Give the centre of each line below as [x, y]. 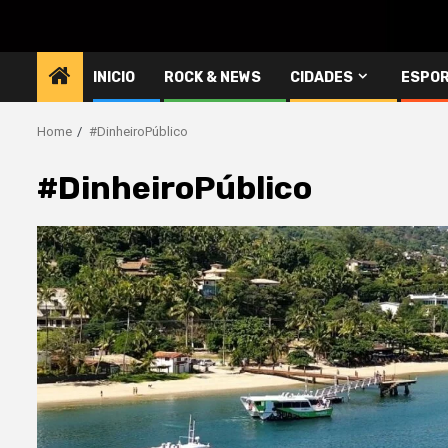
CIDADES [321, 77]
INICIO [114, 77]
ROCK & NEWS [212, 77]
